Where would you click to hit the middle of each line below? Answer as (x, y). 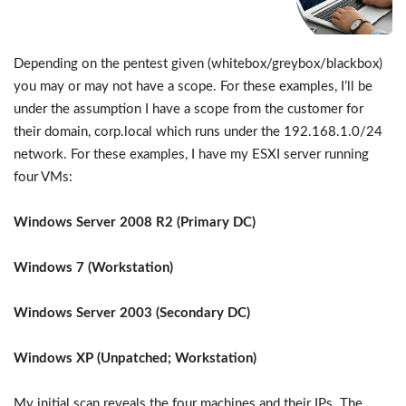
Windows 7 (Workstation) (93, 267)
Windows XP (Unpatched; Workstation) (135, 358)
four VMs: (43, 177)
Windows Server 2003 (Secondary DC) (132, 313)
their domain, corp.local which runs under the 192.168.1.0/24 (198, 131)
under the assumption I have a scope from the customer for (188, 109)
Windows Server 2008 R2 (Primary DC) (135, 222)
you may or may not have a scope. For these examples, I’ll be (193, 86)
